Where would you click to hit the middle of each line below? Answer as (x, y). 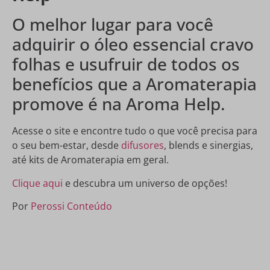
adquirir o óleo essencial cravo (133, 44)
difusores (143, 146)
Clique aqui (37, 183)
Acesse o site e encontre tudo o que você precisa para (135, 131)
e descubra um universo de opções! (147, 183)
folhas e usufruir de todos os (126, 64)
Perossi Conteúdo (71, 206)
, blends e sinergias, (209, 146)
